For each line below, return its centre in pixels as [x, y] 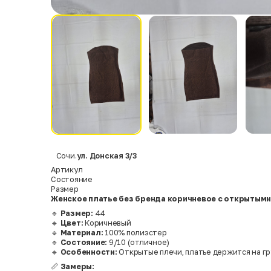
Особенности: [89, 252]
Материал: [82, 233]
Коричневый [107, 223]
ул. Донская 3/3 [106, 156]
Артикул [67, 169]
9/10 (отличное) [139, 243]
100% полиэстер [135, 233]
